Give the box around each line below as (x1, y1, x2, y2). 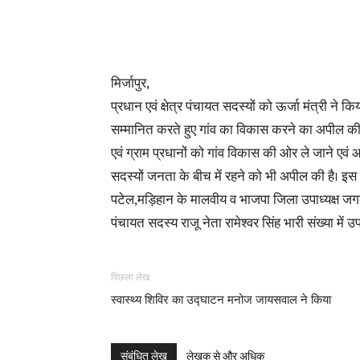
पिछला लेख (111, 272, 149, 283)
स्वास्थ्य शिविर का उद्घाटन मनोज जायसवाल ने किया (111, 292, 331, 307)
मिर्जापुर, (111, 72, 149, 95)
